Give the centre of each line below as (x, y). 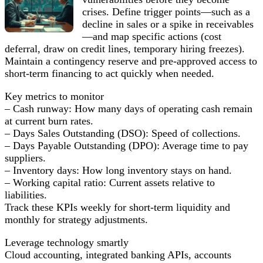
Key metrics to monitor (54, 96)
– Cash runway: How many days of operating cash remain (129, 108)
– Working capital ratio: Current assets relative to (110, 182)
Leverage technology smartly (67, 242)
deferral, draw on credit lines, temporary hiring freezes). (125, 48)
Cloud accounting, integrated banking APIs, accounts (118, 254)
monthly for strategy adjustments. (76, 219)
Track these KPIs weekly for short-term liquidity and (117, 207)
